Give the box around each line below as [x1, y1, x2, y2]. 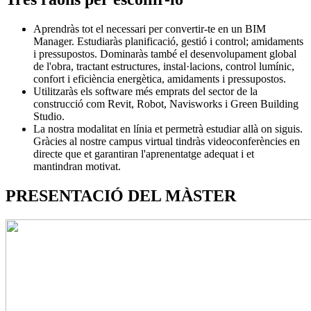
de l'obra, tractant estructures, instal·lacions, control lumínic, [33, 60, 294, 72]
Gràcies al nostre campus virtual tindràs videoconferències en [33, 135, 300, 147]
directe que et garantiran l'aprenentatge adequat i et [33, 147, 254, 160]
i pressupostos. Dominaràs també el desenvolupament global [33, 47, 296, 60]
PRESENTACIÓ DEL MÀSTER [6, 186, 236, 205]
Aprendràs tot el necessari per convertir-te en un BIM [33, 22, 266, 35]
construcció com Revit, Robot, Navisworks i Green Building [33, 97, 299, 110]
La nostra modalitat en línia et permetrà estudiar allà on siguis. [33, 122, 303, 135]
